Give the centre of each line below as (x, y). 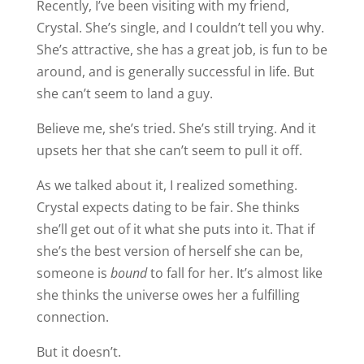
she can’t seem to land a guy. (124, 93)
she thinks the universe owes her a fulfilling (168, 295)
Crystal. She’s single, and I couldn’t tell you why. (180, 27)
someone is (73, 273)
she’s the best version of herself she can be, (169, 251)
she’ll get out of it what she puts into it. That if (175, 229)
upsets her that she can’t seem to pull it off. (169, 150)
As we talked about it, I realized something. (167, 185)
